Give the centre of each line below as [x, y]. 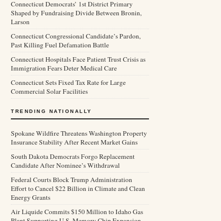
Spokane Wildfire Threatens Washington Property [79, 133]
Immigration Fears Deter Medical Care [64, 68]
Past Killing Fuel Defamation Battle [60, 45]
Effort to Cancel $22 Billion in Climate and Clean [78, 188]
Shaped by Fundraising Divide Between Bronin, [76, 13]
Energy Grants [31, 197]
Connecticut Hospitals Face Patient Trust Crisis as [78, 59]
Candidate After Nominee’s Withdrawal [65, 165]
